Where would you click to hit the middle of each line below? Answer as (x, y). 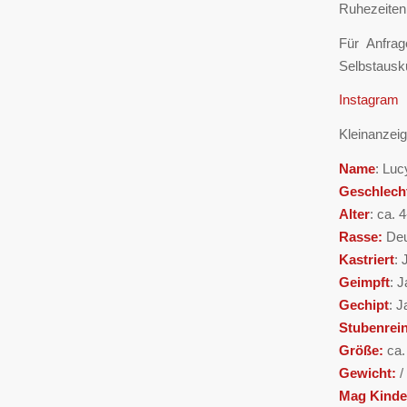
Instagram (369, 100)
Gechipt (364, 304)
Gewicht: (369, 372)
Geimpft (364, 282)
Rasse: (362, 236)
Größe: (363, 350)
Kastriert (367, 259)
